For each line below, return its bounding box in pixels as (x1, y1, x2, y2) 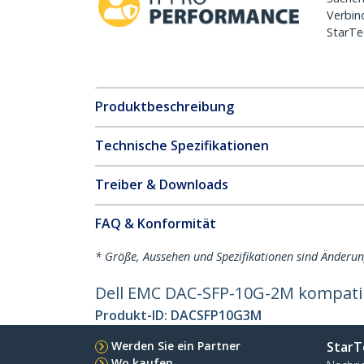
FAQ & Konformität (95, 214, 216, 232)
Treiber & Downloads (95, 175, 228, 193)
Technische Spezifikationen (95, 136, 269, 154)
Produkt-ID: (95, 306, 171, 324)
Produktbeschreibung (95, 97, 234, 115)
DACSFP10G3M (171, 306, 262, 324)
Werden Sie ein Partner (111, 338, 240, 353)
